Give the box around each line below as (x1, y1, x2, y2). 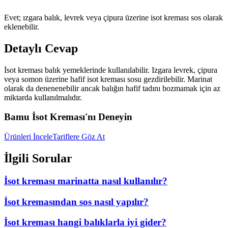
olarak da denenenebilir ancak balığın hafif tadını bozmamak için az (4, 83, 220, 93)
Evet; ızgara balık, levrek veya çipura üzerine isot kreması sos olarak (4, 13, 223, 22)
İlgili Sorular (4, 152, 72, 165)
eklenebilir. (4, 22, 39, 31)
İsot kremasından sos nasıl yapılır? (4, 196, 149, 207)
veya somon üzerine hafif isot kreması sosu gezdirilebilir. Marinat (4, 74, 212, 83)
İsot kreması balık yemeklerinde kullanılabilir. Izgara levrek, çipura (4, 65, 217, 74)
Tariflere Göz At (52, 132, 105, 141)
